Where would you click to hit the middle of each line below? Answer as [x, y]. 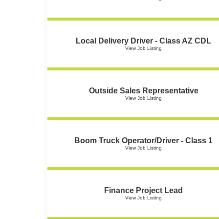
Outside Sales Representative [143, 91]
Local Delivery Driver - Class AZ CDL [143, 41]
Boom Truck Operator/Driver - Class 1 [143, 141]
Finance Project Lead [143, 190]
